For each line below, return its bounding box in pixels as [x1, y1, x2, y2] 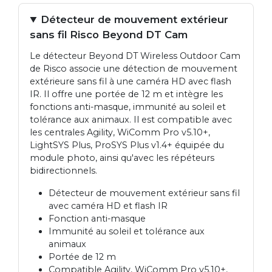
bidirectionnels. [30, 165, 98, 177]
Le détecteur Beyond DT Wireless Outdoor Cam [30, 50, 241, 62]
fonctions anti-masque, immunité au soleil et [30, 101, 226, 113]
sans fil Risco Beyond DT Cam [30, 29, 188, 41]
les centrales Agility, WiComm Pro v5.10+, [30, 127, 211, 138]
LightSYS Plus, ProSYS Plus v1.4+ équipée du [30, 140, 225, 151]
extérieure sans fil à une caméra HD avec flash [30, 76, 232, 87]
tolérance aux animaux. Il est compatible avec [30, 114, 233, 126]
